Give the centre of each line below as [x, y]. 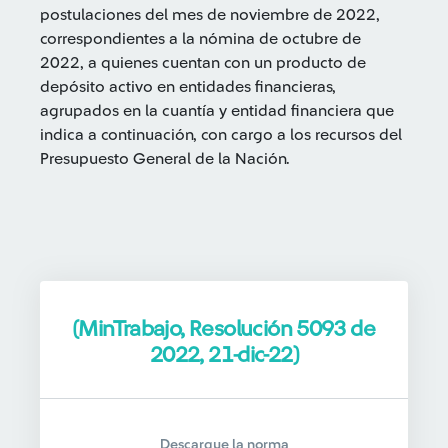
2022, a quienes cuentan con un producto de [203, 63]
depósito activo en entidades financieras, [188, 87]
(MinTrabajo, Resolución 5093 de [224, 329]
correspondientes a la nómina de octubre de [200, 39]
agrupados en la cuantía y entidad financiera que [217, 111]
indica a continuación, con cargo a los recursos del [221, 135]
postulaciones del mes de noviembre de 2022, [210, 15]
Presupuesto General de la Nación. [165, 159]
